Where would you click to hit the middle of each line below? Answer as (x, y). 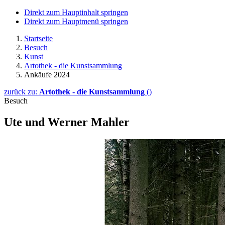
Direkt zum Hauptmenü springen (76, 21)
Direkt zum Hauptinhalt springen (76, 12)
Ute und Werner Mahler (67, 122)
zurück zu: (22, 92)
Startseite (38, 38)
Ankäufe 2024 (47, 75)
